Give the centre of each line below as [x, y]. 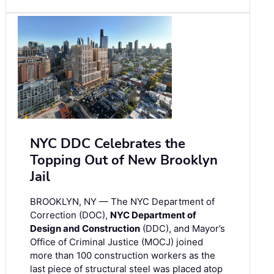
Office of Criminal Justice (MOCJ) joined [117, 242]
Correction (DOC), [70, 215]
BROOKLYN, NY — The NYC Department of [122, 202]
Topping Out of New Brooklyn [124, 161]
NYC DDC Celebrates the [108, 144]
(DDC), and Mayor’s [183, 229]
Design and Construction [85, 229]
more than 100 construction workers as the [123, 256]
